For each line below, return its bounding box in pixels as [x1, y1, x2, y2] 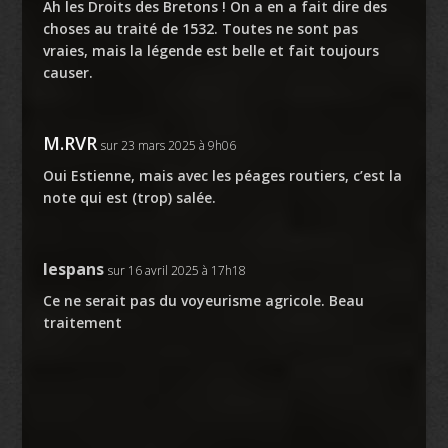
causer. [42, 63, 93, 83]
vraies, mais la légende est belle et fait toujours [42, 41, 379, 61]
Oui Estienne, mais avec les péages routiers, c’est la [42, 166, 402, 186]
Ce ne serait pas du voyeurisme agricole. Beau [42, 291, 364, 311]
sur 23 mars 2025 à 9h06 [100, 137, 236, 155]
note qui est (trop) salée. [42, 188, 216, 208]
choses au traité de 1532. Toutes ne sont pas [42, 19, 358, 39]
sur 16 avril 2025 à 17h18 [107, 262, 246, 280]
